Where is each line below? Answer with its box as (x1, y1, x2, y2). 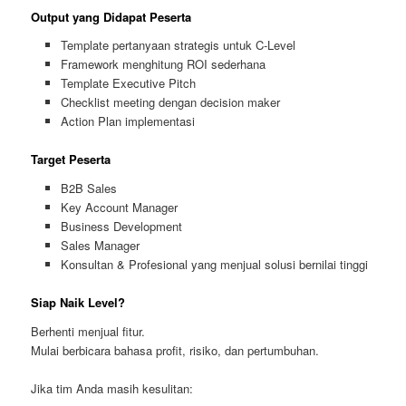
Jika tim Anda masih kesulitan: (31, 379, 194, 397)
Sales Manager (60, 236, 140, 254)
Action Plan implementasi (60, 112, 195, 130)
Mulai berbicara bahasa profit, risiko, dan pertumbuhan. (31, 341, 320, 359)
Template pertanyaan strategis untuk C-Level (60, 36, 295, 54)
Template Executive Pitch (60, 74, 196, 92)
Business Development (60, 217, 182, 235)
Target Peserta (31, 150, 111, 169)
